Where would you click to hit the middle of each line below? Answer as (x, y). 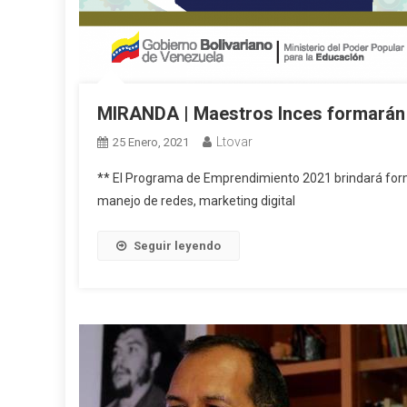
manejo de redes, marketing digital (196, 201)
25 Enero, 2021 (151, 142)
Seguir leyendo (177, 246)
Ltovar (234, 142)
